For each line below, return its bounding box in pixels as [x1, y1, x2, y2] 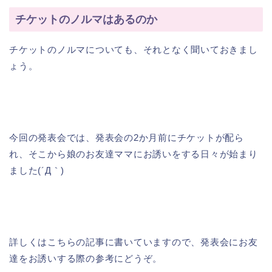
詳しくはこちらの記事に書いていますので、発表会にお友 [9, 236, 258, 247]
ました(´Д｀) [9, 165, 65, 175]
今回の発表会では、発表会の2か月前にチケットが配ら [9, 132, 244, 143]
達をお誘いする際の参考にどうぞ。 [9, 253, 163, 263]
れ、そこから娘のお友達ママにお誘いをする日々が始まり [9, 148, 258, 159]
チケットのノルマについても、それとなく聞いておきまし [9, 44, 258, 55]
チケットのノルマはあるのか [15, 12, 157, 25]
